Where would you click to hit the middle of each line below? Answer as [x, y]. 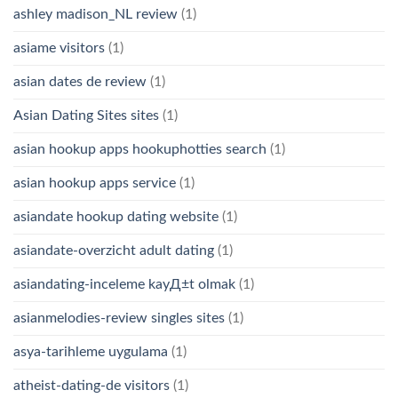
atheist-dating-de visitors [92, 385]
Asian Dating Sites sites [86, 115]
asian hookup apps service [95, 183]
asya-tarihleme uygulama [91, 351]
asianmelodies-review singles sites [119, 318]
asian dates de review [80, 81]
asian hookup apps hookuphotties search [140, 149]
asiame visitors [59, 48]
